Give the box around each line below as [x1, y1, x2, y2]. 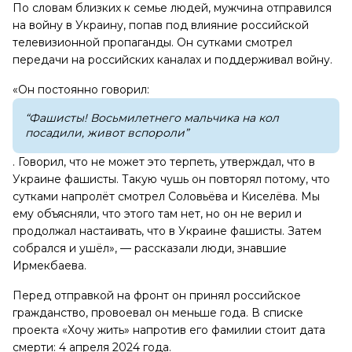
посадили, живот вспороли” [25, 126, 189, 141]
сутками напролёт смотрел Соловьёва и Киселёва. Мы [13, 189, 320, 204]
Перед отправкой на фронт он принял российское [13, 288, 301, 303]
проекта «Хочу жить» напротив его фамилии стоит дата [13, 323, 325, 338]
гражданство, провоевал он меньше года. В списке [13, 306, 303, 321]
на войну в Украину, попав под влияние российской [13, 18, 309, 33]
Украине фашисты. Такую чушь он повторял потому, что [13, 172, 330, 187]
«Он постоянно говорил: [13, 82, 149, 97]
